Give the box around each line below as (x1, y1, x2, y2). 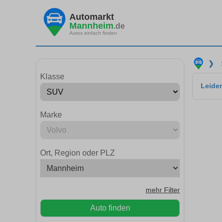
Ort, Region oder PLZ (40, 149, 115, 157)
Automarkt (69, 11, 114, 22)
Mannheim (69, 20, 113, 31)
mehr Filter (146, 186, 180, 194)
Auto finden (90, 204, 130, 212)
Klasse (40, 72, 64, 81)
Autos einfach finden (69, 30, 117, 36)
